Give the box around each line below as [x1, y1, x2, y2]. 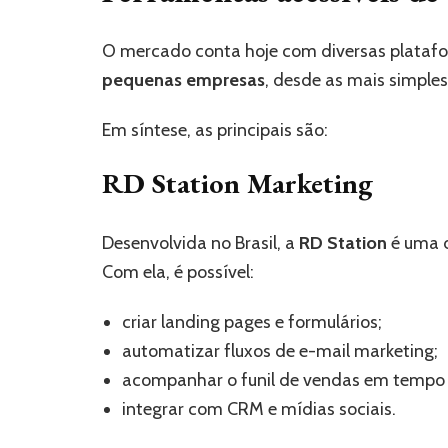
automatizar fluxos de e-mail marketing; [122, 339, 438, 362]
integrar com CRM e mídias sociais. [122, 397, 396, 420]
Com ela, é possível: [102, 260, 254, 283]
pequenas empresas [102, 68, 265, 91]
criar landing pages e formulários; [122, 310, 382, 333]
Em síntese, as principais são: [102, 118, 328, 141]
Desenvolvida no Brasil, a [102, 231, 299, 254]
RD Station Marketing [102, 164, 373, 201]
